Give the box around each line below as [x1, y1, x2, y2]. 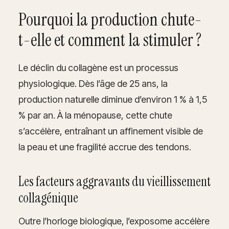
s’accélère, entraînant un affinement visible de [18, 125, 203, 136]
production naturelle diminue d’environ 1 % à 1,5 [18, 94, 207, 105]
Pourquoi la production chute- [18, 8, 202, 31]
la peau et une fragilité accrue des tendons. [18, 141, 191, 152]
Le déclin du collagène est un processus [18, 62, 178, 73]
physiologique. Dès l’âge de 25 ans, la [18, 78, 168, 89]
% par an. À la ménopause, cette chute [18, 109, 172, 121]
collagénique [18, 189, 78, 207]
